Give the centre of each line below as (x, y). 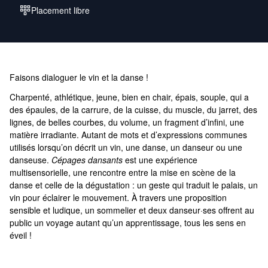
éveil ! (21, 235)
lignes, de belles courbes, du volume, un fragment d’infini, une (127, 122)
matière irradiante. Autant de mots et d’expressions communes (128, 135)
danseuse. (31, 160)
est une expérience (160, 160)
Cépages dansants (87, 160)
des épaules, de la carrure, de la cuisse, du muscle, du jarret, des (133, 109)
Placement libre (60, 10)
